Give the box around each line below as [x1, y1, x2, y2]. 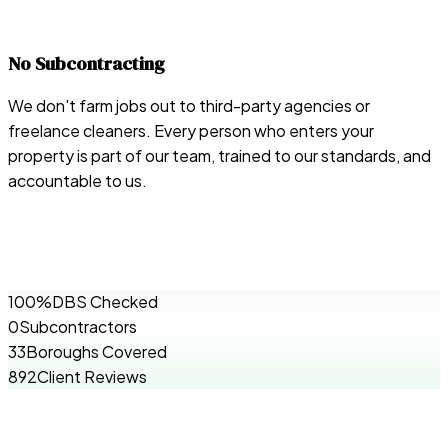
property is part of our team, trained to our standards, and [8, 144, 431, 166]
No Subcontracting [8, 51, 165, 77]
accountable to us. [8, 169, 147, 191]
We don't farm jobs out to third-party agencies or [8, 94, 370, 116]
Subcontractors [19, 315, 137, 337]
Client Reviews [37, 365, 147, 387]
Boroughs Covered [26, 340, 167, 362]
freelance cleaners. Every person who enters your [8, 119, 374, 141]
